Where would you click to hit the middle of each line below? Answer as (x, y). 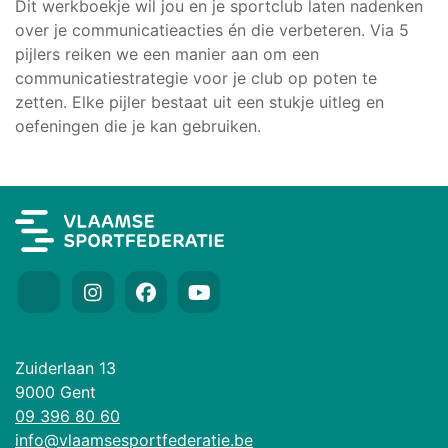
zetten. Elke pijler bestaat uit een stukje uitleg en (199, 101)
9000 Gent (55, 392)
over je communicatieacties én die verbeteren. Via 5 (212, 29)
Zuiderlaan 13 (65, 368)
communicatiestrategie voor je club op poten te (196, 77)
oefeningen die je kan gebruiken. (138, 125)
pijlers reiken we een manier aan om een (167, 53)
